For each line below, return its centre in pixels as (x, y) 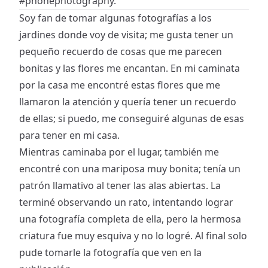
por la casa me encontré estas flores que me (120, 85)
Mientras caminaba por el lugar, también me (119, 152)
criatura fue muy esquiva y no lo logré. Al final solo (133, 235)
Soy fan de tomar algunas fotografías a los (115, 18)
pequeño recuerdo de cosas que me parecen (121, 51)
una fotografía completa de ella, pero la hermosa (130, 219)
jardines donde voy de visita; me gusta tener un (126, 34)
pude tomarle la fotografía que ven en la (110, 252)
